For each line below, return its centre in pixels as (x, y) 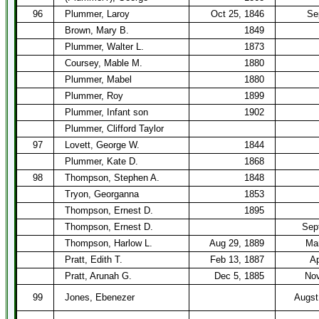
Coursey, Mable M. (104, 63)
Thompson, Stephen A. (112, 178)
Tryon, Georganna (102, 194)
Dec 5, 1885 (239, 276)
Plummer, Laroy (97, 14)
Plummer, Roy (94, 96)
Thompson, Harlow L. (109, 243)
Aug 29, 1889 (237, 243)
